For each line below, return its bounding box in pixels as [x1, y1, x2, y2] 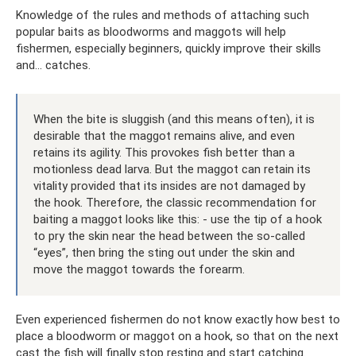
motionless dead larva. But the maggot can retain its [33, 161, 311, 176]
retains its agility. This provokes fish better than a [33, 145, 295, 160]
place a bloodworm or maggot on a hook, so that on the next [16, 328, 339, 343]
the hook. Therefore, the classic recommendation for [33, 195, 316, 210]
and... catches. [16, 57, 91, 72]
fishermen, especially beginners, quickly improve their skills [16, 41, 321, 56]
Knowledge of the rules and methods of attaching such [16, 7, 309, 22]
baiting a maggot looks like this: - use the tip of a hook [33, 211, 322, 226]
